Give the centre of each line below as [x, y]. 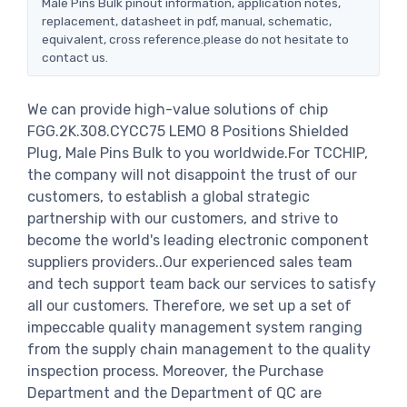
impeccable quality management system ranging [195, 327]
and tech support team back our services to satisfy [202, 283]
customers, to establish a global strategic [169, 196]
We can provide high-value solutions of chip [178, 109]
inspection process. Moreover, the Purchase [175, 371]
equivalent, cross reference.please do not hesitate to [195, 39]
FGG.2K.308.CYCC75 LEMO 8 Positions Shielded [188, 131]
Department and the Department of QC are [174, 392]
